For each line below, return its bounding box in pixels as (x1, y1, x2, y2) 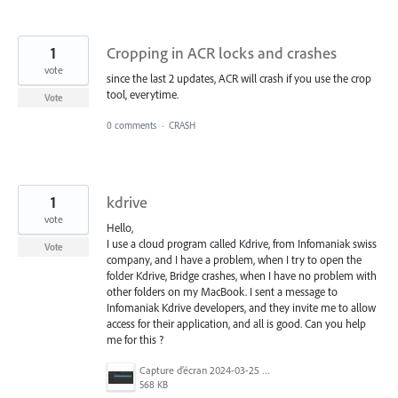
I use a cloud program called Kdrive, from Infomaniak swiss (107, 235, 377, 251)
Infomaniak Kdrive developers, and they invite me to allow (107, 299, 376, 314)
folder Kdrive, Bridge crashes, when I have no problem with (107, 267, 377, 283)
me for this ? (107, 331, 163, 346)
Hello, (107, 219, 133, 235)
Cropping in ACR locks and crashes (107, 43, 337, 64)
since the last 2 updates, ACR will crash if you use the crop (107, 71, 371, 86)
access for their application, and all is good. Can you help (107, 315, 366, 330)
